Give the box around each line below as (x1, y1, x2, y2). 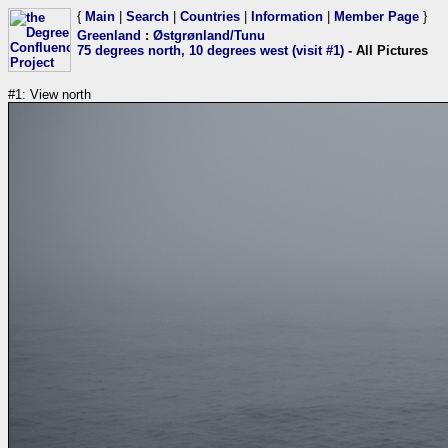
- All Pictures (344, 43, 428, 58)
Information (251, 9, 323, 24)
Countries (180, 9, 240, 24)
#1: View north (8, 87, 91, 102)
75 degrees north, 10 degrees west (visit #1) (77, 43, 344, 58)
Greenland (77, 28, 141, 43)
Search (126, 9, 169, 24)
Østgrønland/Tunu (153, 28, 265, 43)
